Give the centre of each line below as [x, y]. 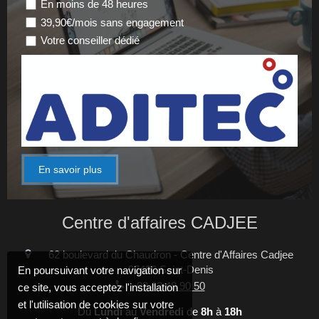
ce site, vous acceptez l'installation [98, 287]
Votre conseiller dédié [90, 41]
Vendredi [161, 311]
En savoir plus [70, 170]
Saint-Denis [186, 270]
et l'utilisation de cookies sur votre [96, 304]
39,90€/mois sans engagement [112, 22]
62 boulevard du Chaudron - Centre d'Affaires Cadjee [171, 255]
